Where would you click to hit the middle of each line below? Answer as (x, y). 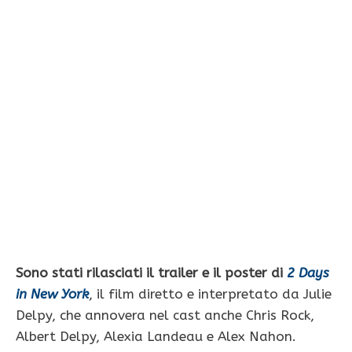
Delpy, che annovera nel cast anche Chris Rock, (165, 315)
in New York (52, 293)
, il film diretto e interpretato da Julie (210, 293)
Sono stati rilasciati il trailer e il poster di (151, 272)
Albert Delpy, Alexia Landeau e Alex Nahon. (156, 336)
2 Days (308, 272)
